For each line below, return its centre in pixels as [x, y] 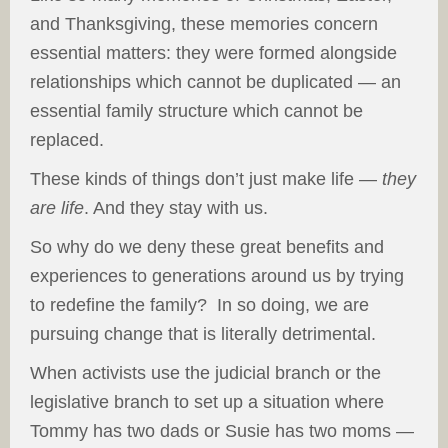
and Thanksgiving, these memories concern [204, 24]
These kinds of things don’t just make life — [206, 179]
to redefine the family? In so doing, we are [199, 305]
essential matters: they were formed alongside [213, 53]
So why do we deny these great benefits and [207, 247]
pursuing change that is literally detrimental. [203, 334]
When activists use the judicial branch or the [205, 373]
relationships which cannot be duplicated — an [215, 82]
